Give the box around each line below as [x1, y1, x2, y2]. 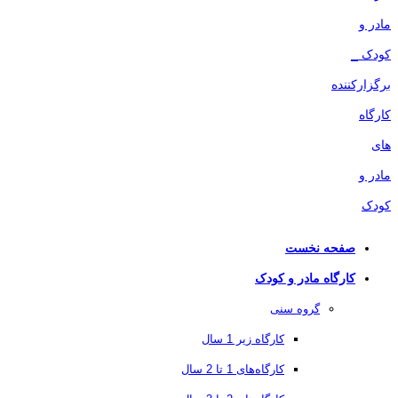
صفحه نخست [285, 241, 355, 255]
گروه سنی [270, 302, 320, 315]
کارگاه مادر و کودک [255, 271, 355, 285]
